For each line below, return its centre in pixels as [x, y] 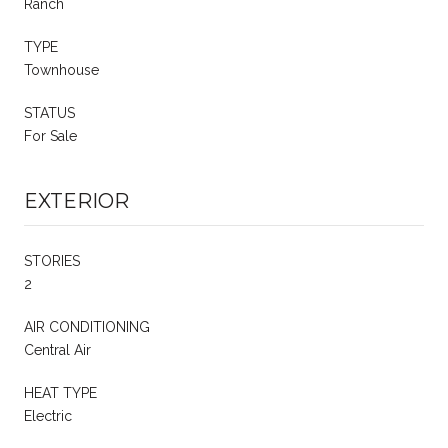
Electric [48, 416]
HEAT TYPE [60, 393]
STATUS [49, 113]
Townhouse [61, 70]
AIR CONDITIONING [87, 327]
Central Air [57, 350]
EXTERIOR [76, 201]
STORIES [52, 261]
